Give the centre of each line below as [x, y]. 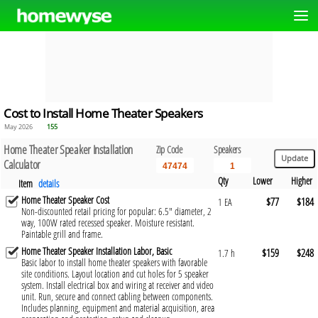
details [49, 183]
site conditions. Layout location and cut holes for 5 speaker [115, 273]
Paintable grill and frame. [62, 234]
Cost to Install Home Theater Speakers [103, 114]
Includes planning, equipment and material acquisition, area [118, 307]
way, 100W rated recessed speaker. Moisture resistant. [108, 222]
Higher [302, 180]
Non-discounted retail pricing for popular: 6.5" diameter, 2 [116, 211]
